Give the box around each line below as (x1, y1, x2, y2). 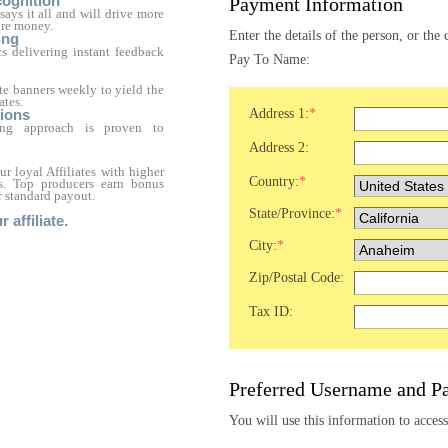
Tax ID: (249, 304, 293, 319)
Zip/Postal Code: (249, 270, 344, 285)
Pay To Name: (229, 52, 310, 67)
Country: (249, 174, 299, 189)
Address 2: (249, 140, 309, 155)
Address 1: (249, 106, 309, 121)
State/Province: (249, 206, 335, 221)
